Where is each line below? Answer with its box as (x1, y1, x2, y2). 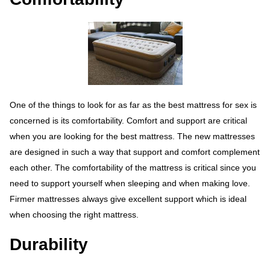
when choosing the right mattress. (10, 209, 139, 219)
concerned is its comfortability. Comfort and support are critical (10, 115, 247, 125)
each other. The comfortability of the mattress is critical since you (10, 162, 256, 172)
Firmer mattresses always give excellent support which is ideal (10, 193, 246, 204)
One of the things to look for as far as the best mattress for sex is (10, 99, 257, 110)
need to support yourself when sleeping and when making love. (10, 178, 250, 188)
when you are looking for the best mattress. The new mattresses (10, 131, 255, 141)
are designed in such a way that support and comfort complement (10, 146, 260, 157)
